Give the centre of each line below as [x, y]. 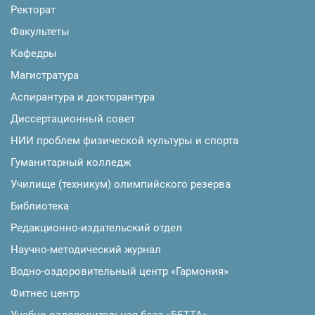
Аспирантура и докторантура [83, 97]
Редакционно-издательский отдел [96, 228]
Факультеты [40, 32]
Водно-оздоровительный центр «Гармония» [120, 272]
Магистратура [45, 76]
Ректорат [33, 10]
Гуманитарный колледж [71, 163]
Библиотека [40, 206]
